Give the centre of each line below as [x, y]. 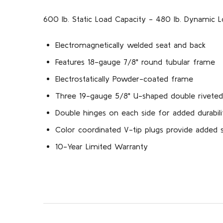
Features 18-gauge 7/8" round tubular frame [135, 61]
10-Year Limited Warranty [102, 146]
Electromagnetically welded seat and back [130, 45]
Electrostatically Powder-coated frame [124, 78]
